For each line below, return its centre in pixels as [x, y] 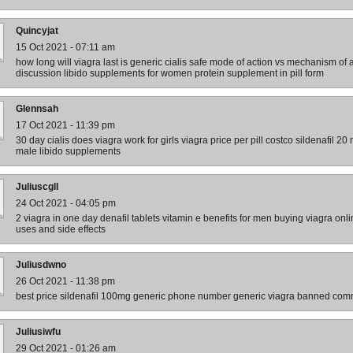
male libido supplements [68, 151]
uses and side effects [61, 229]
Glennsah [37, 109]
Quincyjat [37, 31]
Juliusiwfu [38, 332]
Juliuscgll [37, 187]
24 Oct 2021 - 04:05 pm [66, 203]
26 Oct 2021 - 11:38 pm [65, 281]
